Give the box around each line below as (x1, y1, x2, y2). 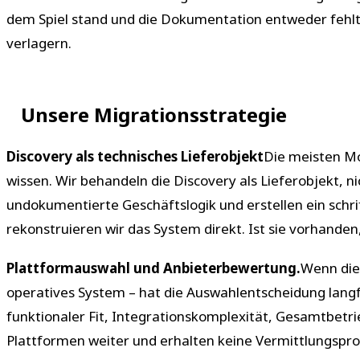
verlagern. (6, 34, 72, 53)
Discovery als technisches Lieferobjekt (6, 147, 264, 166)
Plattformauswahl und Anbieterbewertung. (6, 258, 301, 277)
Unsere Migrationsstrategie (21, 101, 287, 129)
